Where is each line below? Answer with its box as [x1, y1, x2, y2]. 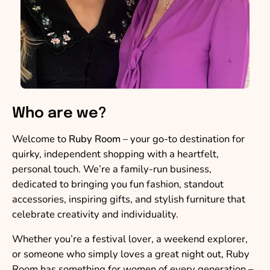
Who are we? [12, 105, 107, 121]
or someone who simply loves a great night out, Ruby [12, 247, 250, 262]
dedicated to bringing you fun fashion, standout [12, 177, 224, 191]
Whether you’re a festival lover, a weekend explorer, [12, 232, 248, 246]
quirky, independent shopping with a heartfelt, [12, 146, 219, 161]
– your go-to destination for [121, 131, 245, 146]
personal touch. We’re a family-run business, [12, 162, 212, 176]
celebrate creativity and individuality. [12, 207, 178, 221]
